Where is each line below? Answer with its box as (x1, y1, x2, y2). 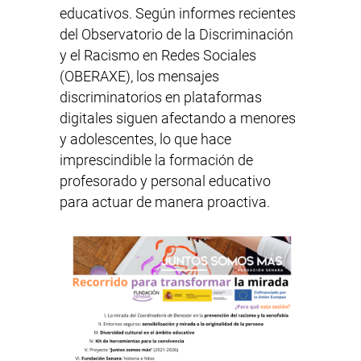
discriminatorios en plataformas (60, 89, 262, 106)
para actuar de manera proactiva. (60, 193, 270, 211)
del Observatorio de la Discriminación (60, 26, 293, 44)
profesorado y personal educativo (60, 172, 271, 190)
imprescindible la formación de (60, 151, 253, 169)
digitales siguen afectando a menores (60, 110, 296, 127)
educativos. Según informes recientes (60, 5, 296, 23)
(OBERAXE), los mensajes (60, 68, 219, 85)
